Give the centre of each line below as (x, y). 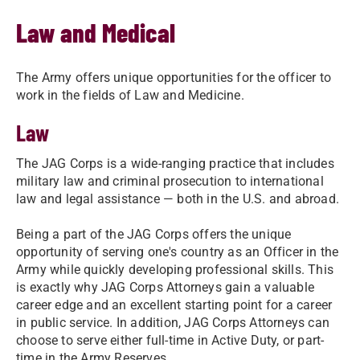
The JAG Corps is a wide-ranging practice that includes (175, 164)
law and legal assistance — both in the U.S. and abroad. (178, 199)
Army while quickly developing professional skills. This (175, 270)
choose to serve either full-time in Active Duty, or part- (170, 340)
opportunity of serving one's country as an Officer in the (178, 252)
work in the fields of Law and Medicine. (130, 95)
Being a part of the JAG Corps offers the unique (154, 234)
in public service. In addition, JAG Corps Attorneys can (173, 323)
